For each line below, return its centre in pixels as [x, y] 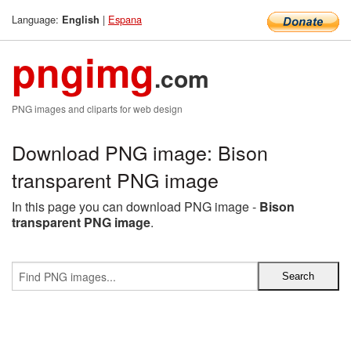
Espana [125, 19]
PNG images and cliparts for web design [97, 109]
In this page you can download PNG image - [136, 206]
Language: [37, 19]
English [81, 20]
